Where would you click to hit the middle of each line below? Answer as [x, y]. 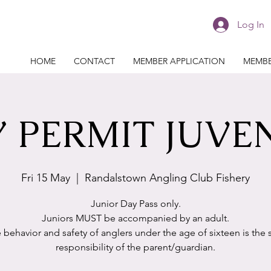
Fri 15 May [46, 178]
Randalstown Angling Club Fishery [167, 178]
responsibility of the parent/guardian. [135, 247]
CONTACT [94, 61]
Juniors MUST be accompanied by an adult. [135, 218]
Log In [251, 24]
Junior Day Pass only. [135, 204]
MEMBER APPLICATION [179, 61]
